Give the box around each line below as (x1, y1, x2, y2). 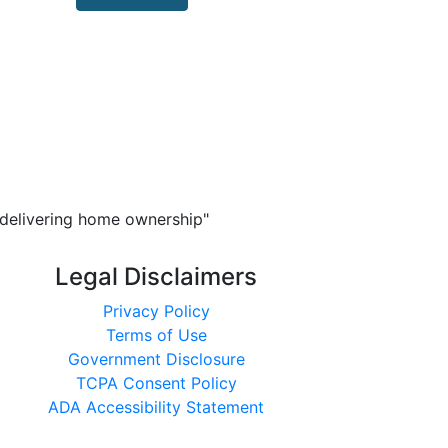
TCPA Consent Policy (75, 373, 237, 393)
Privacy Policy (102, 301, 210, 321)
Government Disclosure (67, 349, 245, 369)
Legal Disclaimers (55, 262, 257, 291)
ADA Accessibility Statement (48, 397, 264, 417)
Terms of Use (105, 325, 207, 345)
